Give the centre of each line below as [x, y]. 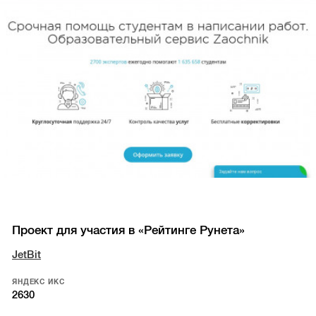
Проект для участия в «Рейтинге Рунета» [129, 230]
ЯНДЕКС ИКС [38, 282]
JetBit [27, 255]
